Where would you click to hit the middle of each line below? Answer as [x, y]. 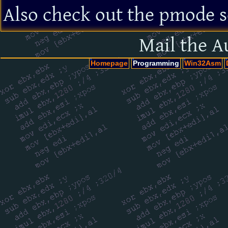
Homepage [109, 64]
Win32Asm [202, 64]
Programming [156, 64]
